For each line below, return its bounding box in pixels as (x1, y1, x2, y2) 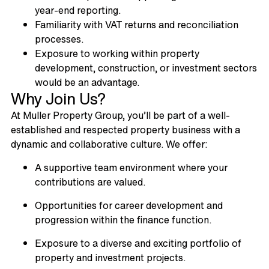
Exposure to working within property (34, 46, 199, 61)
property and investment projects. (34, 250, 186, 265)
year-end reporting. (34, 2, 121, 17)
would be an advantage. (34, 74, 139, 89)
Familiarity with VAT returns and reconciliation (34, 17, 238, 32)
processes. (34, 31, 83, 46)
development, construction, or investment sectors (34, 60, 257, 75)
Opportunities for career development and (34, 198, 223, 213)
